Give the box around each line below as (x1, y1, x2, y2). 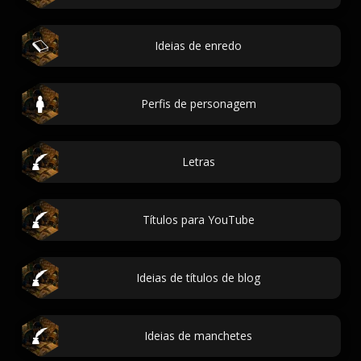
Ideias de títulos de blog (136, 270, 260, 285)
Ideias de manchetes (144, 328, 252, 343)
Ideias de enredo (155, 38, 242, 53)
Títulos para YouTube (142, 212, 255, 227)
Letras (181, 154, 215, 169)
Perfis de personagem (140, 96, 256, 111)
